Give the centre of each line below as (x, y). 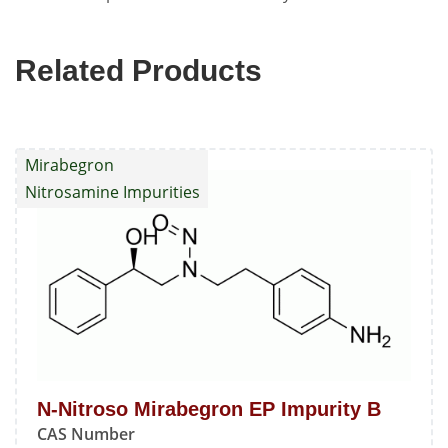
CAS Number (86, 433)
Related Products (138, 71)
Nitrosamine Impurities (112, 192)
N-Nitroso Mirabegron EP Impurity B (209, 408)
